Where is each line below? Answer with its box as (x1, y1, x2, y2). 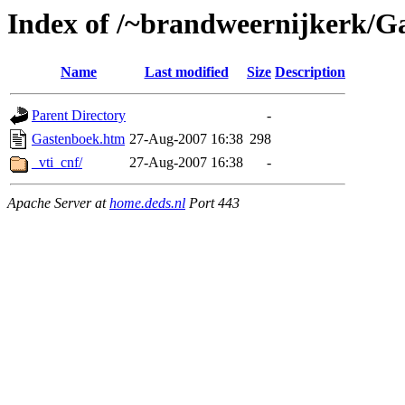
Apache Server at (7, 195, 109, 212)
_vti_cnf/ (32, 155, 82, 171)
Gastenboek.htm (32, 131, 125, 147)
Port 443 (185, 195, 240, 212)
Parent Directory (32, 108, 126, 124)
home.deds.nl (109, 195, 185, 212)
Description (275, 64, 345, 80)
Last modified (144, 64, 229, 80)
